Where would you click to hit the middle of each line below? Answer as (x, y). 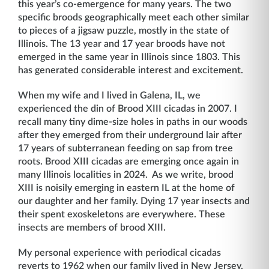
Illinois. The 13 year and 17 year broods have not (122, 44)
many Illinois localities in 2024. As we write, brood (126, 175)
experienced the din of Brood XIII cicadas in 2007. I (128, 109)
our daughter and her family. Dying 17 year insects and (134, 201)
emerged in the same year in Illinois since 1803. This (129, 57)
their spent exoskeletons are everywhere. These (122, 214)
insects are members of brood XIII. (92, 228)
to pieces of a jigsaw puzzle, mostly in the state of (124, 31)
